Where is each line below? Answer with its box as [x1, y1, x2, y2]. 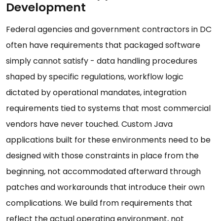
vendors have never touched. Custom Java [6, 118, 173, 130]
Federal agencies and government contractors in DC [6, 24, 212, 36]
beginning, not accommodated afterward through [6, 166, 201, 178]
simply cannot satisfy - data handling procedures [6, 55, 197, 67]
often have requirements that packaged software [6, 39, 200, 51]
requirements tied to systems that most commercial [6, 103, 211, 114]
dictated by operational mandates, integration [6, 87, 186, 99]
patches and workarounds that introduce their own [6, 182, 205, 193]
